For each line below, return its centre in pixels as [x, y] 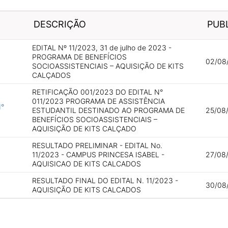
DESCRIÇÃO [60, 24]
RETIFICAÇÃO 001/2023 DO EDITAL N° [97, 92]
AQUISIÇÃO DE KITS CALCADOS [86, 190]
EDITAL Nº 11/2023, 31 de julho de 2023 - [102, 48]
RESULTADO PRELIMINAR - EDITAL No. [97, 145]
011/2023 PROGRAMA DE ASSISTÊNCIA [98, 101]
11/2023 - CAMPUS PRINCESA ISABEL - [98, 154]
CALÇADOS [51, 75]
